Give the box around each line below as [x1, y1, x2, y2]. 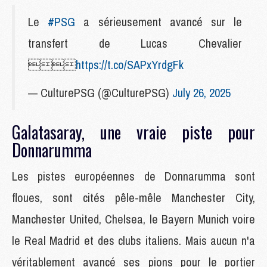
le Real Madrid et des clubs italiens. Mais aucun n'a [12, 232, 255, 249]
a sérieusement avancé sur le [75, 13, 243, 30]
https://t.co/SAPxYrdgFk [76, 56, 184, 73]
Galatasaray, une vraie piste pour [12, 119, 255, 144]
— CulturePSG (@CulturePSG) [28, 84, 172, 101]
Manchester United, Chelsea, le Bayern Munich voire [12, 210, 255, 227]
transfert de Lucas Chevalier [28, 35, 242, 51]
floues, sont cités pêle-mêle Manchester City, [12, 189, 255, 206]
